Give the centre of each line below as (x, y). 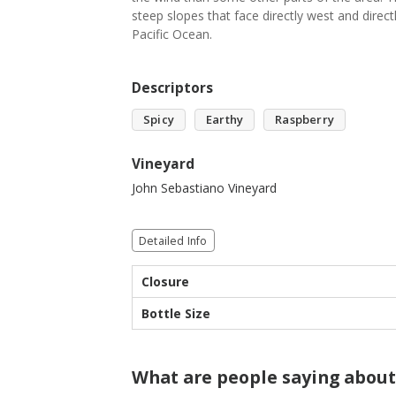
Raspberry (305, 119)
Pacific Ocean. (172, 34)
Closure (165, 282)
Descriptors (172, 88)
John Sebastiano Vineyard (204, 188)
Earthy (225, 119)
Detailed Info (173, 240)
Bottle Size (176, 313)
